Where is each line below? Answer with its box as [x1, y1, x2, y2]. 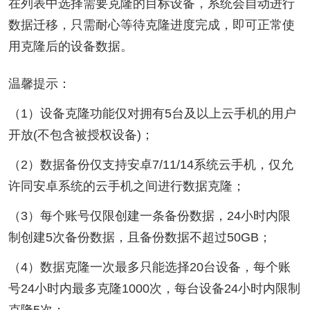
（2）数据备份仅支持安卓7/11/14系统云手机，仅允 [8, 158, 293, 172]
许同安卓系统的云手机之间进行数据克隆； [8, 179, 245, 194]
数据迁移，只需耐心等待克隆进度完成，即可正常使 [8, 17, 295, 32]
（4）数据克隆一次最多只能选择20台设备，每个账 [8, 260, 291, 275]
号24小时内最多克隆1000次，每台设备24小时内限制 [8, 282, 300, 296]
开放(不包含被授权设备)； [8, 128, 154, 143]
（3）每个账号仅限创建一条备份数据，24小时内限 [8, 209, 291, 224]
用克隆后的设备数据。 [8, 39, 133, 53]
